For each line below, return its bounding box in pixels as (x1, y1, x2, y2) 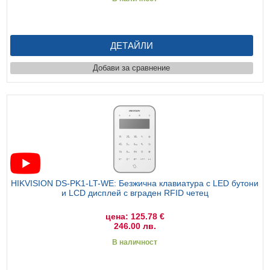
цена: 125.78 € (105, 211, 165, 221)
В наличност (112, 237, 158, 246)
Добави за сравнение (93, 63, 171, 72)
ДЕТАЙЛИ (110, 40, 153, 51)
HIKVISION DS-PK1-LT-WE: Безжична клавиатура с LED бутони (11, 178, 259, 188)
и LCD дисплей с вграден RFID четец (61, 187, 209, 198)
